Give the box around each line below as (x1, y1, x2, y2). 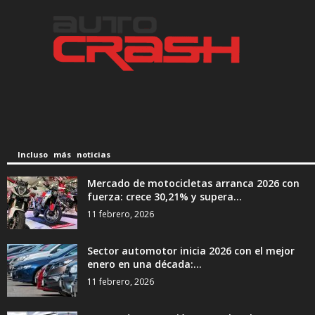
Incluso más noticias (18, 148, 110, 160)
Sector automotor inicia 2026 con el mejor (87, 243, 295, 257)
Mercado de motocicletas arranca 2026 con (87, 176, 300, 190)
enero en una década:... (87, 257, 202, 271)
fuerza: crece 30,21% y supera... (87, 189, 242, 203)
